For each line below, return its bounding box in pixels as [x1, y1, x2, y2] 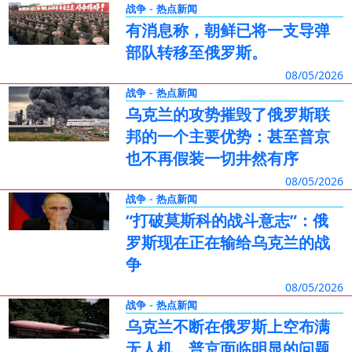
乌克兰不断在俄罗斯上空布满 [125, 316, 330, 337]
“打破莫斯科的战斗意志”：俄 [125, 210, 328, 231]
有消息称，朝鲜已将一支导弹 [125, 20, 330, 41]
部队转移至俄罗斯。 [125, 42, 267, 63]
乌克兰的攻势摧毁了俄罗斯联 [125, 104, 330, 125]
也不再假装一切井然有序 [125, 148, 299, 169]
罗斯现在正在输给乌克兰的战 [125, 232, 330, 253]
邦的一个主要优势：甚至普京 [125, 126, 330, 147]
